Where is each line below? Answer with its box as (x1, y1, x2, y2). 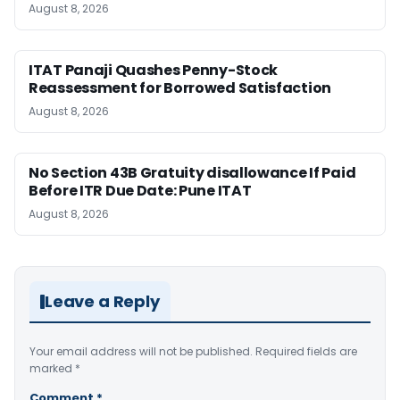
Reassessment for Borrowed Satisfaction (29, 78, 332, 99)
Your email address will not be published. (29, 344, 253, 360)
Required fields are (255, 344, 357, 360)
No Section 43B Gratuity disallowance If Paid (29, 162, 356, 184)
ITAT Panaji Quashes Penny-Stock (29, 60, 279, 81)
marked (29, 361, 75, 377)
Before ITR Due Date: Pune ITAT (29, 180, 252, 202)
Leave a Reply (45, 290, 160, 313)
